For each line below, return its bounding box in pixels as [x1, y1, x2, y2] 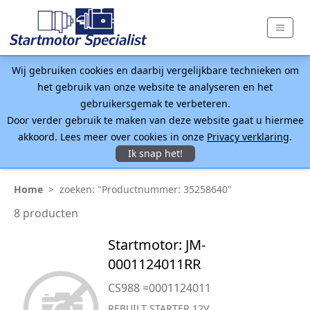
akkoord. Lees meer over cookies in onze [18, 130, 207, 143]
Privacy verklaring [207, 130, 289, 143]
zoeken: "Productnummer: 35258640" [60, 183, 232, 196]
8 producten [14, 206, 78, 221]
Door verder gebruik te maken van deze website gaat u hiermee [6, 113, 304, 127]
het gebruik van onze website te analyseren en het [37, 80, 273, 93]
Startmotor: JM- [107, 235, 206, 254]
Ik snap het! [127, 147, 183, 160]
